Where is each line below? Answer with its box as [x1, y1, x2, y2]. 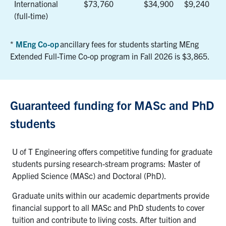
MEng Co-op [16, 38, 59, 49]
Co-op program [78, 50, 132, 61]
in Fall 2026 [132, 50, 173, 61]
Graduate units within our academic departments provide [12, 190, 209, 200]
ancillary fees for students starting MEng [59, 38, 199, 49]
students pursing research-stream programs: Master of [12, 158, 200, 168]
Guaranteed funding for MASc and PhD [10, 97, 214, 112]
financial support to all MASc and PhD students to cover [12, 202, 205, 212]
